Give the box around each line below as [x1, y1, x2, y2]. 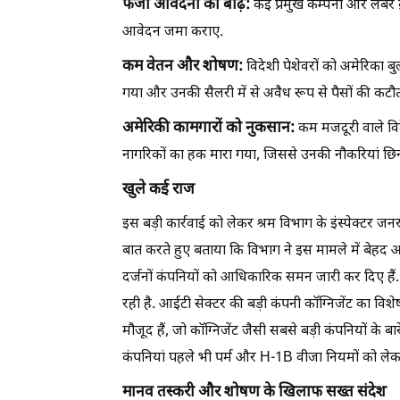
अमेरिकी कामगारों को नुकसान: [122, 118, 295, 138]
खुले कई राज [122, 179, 195, 200]
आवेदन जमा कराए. [122, 22, 223, 42]
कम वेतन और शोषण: [122, 56, 243, 77]
